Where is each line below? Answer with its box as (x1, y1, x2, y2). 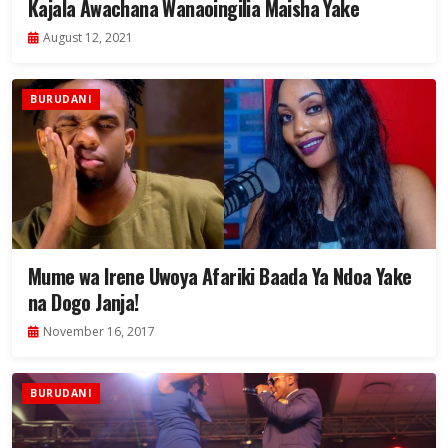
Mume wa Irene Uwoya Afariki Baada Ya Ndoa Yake (28, 261, 412, 292)
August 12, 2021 (43, 29, 133, 47)
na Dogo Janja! (28, 287, 139, 318)
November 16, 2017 (43, 323, 155, 341)
